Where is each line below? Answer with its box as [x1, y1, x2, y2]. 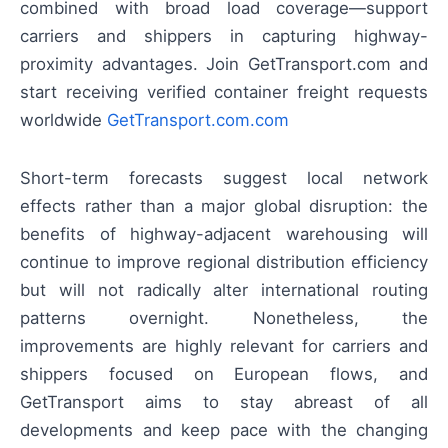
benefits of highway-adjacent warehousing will [20, 224, 428, 245]
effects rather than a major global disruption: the [20, 196, 428, 217]
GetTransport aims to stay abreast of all [20, 392, 428, 413]
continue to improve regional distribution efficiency [20, 252, 428, 273]
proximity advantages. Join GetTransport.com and [20, 54, 428, 75]
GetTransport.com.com [107, 110, 289, 131]
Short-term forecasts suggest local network [20, 168, 428, 189]
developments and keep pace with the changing [20, 420, 428, 441]
